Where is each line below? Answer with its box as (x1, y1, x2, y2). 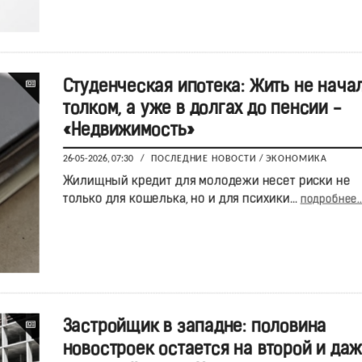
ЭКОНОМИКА (264, 154, 327, 164)
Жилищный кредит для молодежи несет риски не (62, 175, 350, 188)
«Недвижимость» (62, 122, 194, 141)
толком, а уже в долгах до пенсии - (62, 100, 341, 119)
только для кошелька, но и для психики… (62, 192, 300, 206)
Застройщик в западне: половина (62, 318, 326, 337)
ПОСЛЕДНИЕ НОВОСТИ (150, 154, 257, 164)
